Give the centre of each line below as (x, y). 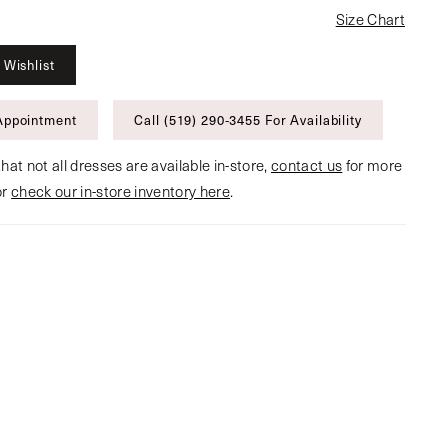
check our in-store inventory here (121, 191)
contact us (307, 165)
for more (372, 165)
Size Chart (370, 19)
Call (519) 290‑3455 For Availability (248, 120)
